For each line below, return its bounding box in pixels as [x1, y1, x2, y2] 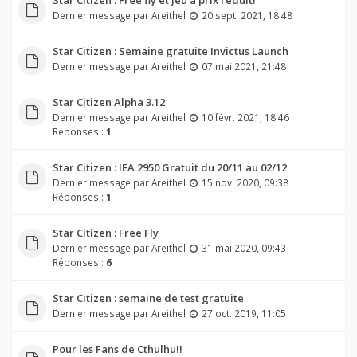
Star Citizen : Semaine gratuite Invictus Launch [52, 44, 288, 59]
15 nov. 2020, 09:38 [201, 176, 288, 190]
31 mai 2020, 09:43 [201, 241, 286, 255]
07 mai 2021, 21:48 [201, 60, 286, 73]
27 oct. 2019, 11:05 [201, 307, 286, 320]
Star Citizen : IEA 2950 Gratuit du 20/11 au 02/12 [52, 160, 287, 175]
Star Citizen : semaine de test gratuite [52, 291, 244, 306]
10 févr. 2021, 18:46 [201, 111, 289, 124]
